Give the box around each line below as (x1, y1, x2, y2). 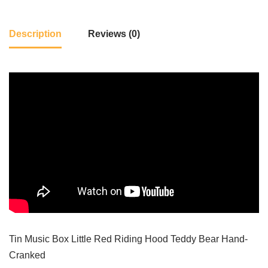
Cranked (9, 250, 45, 261)
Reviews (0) (88, 29, 140, 39)
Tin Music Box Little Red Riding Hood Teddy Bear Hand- (9, 234, 248, 245)
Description (9, 29, 62, 39)
